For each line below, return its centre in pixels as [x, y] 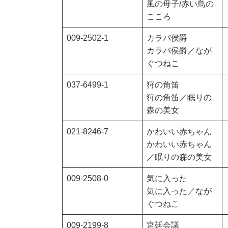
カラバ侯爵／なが [179, 51]
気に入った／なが [179, 191]
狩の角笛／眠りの [179, 98]
